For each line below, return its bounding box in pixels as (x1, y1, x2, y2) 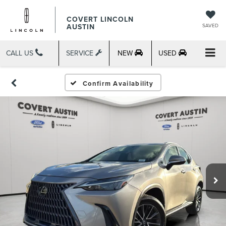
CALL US (6, 47, 35, 58)
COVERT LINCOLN (67, 14, 134, 24)
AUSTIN (67, 22, 95, 32)
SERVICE (66, 47, 95, 58)
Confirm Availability (83, 79, 154, 89)
